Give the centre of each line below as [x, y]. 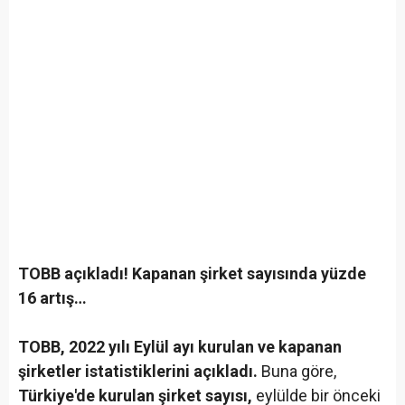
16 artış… [52, 298]
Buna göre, [299, 372]
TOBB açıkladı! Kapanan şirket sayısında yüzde [192, 274]
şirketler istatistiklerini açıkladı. [140, 372]
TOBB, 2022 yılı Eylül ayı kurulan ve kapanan [180, 347]
